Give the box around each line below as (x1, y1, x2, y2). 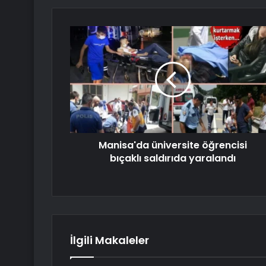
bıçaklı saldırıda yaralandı (109, 151, 236, 166)
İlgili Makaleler (70, 233, 149, 248)
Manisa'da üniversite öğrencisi (98, 138, 247, 153)
